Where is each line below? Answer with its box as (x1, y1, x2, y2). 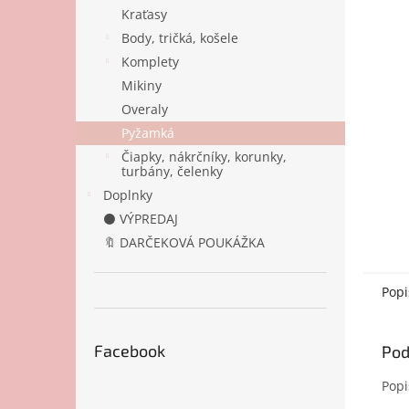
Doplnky (103, 186, 152, 204)
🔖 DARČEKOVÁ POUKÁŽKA (103, 234, 265, 251)
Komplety (121, 53, 179, 70)
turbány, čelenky (121, 163, 223, 180)
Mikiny (121, 77, 162, 94)
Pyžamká (121, 124, 174, 142)
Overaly (121, 100, 168, 118)
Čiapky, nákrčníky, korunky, (121, 148, 287, 165)
